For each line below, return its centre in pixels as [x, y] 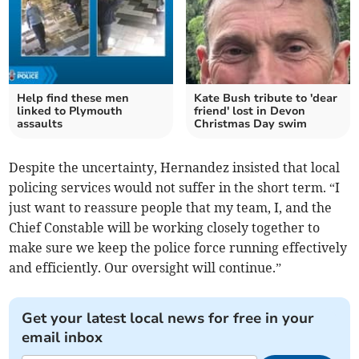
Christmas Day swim [250, 124]
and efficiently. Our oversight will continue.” [145, 268]
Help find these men [73, 99]
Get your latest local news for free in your [168, 319]
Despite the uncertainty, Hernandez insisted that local [175, 168]
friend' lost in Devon [250, 111]
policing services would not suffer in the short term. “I [175, 188]
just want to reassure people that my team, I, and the [171, 208]
